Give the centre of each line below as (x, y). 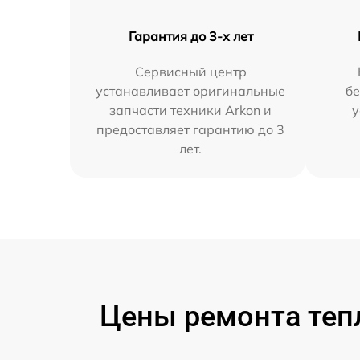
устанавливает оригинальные (191, 90)
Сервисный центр (190, 71)
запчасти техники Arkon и (191, 110)
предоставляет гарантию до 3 (191, 129)
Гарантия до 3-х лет (190, 36)
